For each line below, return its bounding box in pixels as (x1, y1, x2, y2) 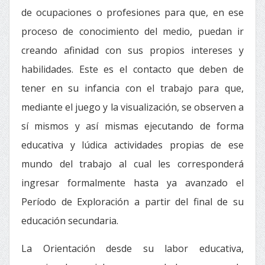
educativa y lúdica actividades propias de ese (21, 138, 244, 151)
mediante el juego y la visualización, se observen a (21, 101, 244, 114)
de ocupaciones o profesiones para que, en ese (21, 6, 244, 19)
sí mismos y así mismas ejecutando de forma (21, 119, 244, 132)
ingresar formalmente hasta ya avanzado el (21, 176, 244, 189)
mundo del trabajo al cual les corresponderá (21, 157, 244, 170)
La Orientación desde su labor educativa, (21, 242, 244, 255)
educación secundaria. (21, 214, 118, 227)
